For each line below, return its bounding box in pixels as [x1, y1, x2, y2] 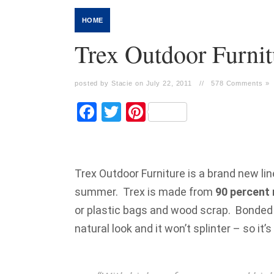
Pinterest [146, 100, 222, 124]
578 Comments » [211, 80, 270, 87]
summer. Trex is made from [75, 185, 215, 198]
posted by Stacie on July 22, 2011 [75, 80, 193, 87]
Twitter [121, 100, 182, 124]
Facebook [97, 100, 178, 124]
